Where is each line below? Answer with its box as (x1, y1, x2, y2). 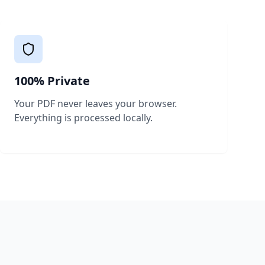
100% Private (14, 73, 90, 89)
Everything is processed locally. (14, 111, 153, 124)
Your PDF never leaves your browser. (14, 97, 177, 110)
